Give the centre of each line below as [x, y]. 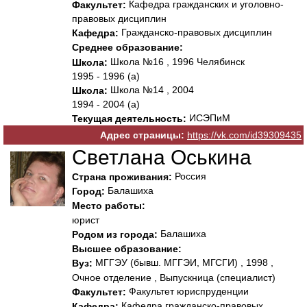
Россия [189, 176]
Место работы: [109, 206]
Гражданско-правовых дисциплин [195, 32]
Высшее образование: [127, 249]
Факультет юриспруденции [187, 291]
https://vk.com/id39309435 [244, 135]
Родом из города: [115, 234]
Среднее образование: [127, 48]
